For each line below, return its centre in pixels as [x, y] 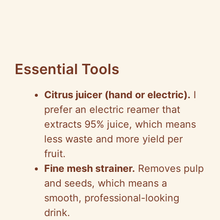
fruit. [55, 154]
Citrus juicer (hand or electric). [117, 95]
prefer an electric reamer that [112, 110]
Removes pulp [169, 169]
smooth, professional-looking [112, 198]
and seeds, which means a [106, 183]
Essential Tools [67, 69]
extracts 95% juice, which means [120, 124]
